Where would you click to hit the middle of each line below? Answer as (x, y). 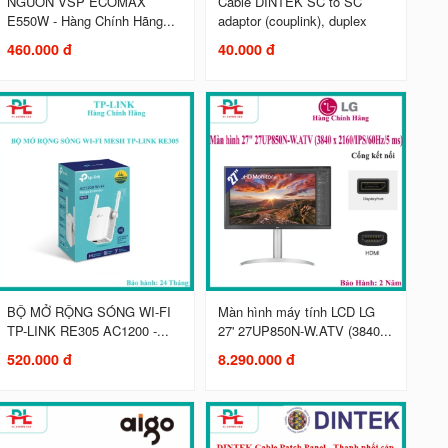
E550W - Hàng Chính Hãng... (90, 21)
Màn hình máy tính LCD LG (296, 312)
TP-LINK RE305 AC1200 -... (87, 331)
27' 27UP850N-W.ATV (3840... (304, 331)
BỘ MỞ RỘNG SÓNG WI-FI (88, 312)
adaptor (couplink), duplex (292, 21)
